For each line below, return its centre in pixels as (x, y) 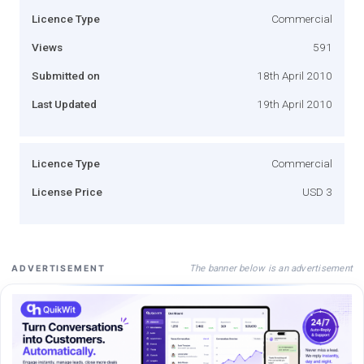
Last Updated (64, 104)
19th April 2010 (295, 104)
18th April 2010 (295, 75)
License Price (67, 191)
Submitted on (66, 75)
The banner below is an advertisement (271, 268)
